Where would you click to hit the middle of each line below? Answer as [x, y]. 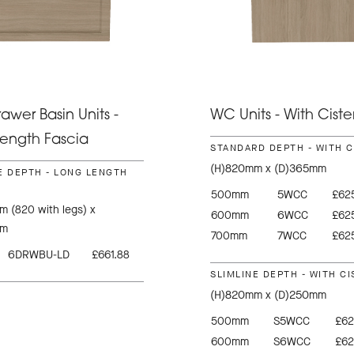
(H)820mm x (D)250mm [268, 295]
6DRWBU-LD [38, 254]
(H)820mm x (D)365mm [268, 168]
